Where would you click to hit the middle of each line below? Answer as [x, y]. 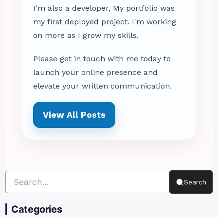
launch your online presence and [96, 73]
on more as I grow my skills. [86, 36]
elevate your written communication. [103, 86]
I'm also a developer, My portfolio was [104, 8]
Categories [37, 209]
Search [195, 182]
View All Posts [74, 115]
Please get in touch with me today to [102, 59]
